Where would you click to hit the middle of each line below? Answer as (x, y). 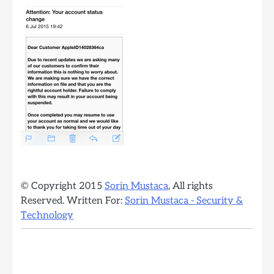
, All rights (191, 187)
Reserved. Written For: (73, 201)
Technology (47, 216)
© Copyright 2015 (63, 187)
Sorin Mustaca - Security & (184, 201)
